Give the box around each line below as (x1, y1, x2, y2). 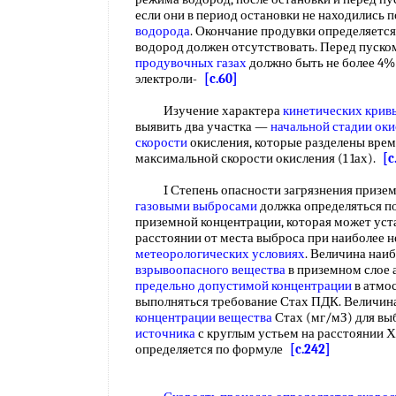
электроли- (135, 71, 204, 87)
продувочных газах (135, 55, 247, 71)
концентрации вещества (135, 309, 272, 325)
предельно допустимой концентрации (135, 278, 352, 293)
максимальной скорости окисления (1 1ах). (135, 150, 383, 166)
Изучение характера (135, 103, 283, 118)
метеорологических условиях (135, 246, 305, 262)
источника (135, 325, 195, 341)
